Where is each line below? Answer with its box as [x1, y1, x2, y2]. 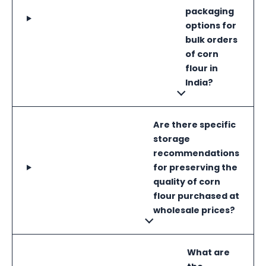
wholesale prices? [153, 204, 235, 217]
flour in [185, 62, 218, 75]
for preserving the [153, 161, 237, 174]
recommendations [153, 147, 239, 160]
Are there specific [153, 119, 236, 131]
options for [185, 20, 236, 32]
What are [187, 246, 230, 259]
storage [153, 133, 190, 145]
